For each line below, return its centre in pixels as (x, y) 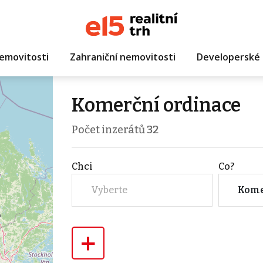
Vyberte (109, 190)
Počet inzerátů (109, 130)
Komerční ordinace (156, 105)
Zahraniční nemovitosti (122, 57)
